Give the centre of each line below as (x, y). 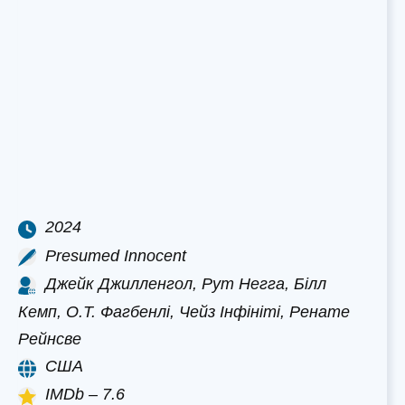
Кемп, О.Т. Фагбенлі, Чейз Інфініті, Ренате (184, 312)
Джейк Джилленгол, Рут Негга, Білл (186, 283)
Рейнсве (50, 339)
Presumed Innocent (116, 255)
